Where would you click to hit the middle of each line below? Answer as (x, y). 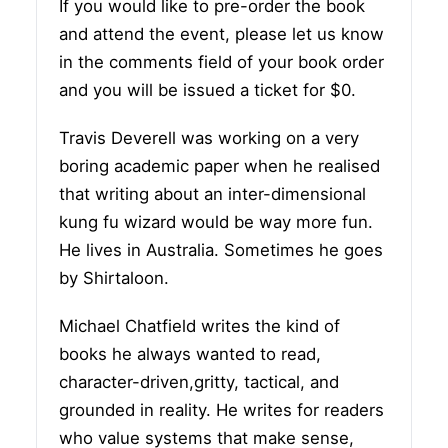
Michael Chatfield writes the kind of (199, 325)
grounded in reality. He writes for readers (221, 409)
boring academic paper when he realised (219, 165)
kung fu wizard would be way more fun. (216, 221)
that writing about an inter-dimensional (212, 193)
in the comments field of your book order (221, 61)
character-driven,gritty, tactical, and (199, 381)
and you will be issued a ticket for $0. (207, 89)
